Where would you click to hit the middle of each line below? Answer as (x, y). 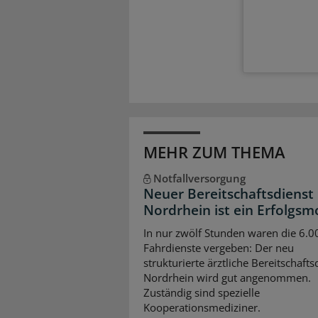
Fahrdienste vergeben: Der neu (219, 247)
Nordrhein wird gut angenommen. (227, 277)
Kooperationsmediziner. (202, 307)
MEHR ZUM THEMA (214, 152)
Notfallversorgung (199, 179)
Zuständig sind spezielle (202, 292)
